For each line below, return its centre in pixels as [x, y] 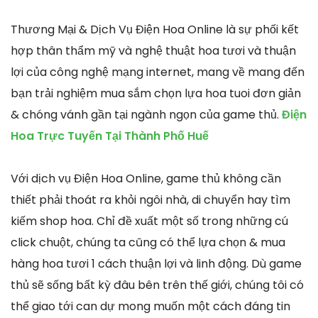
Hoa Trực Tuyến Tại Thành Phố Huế [110, 136]
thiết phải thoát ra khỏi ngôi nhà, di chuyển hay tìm [150, 200]
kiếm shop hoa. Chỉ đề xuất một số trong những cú [149, 221]
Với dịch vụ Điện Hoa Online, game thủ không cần [146, 179]
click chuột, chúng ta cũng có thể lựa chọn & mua [148, 243]
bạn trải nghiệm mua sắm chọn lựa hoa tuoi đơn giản [156, 94]
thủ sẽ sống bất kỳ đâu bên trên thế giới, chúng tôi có [157, 285]
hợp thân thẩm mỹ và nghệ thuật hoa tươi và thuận [153, 51]
